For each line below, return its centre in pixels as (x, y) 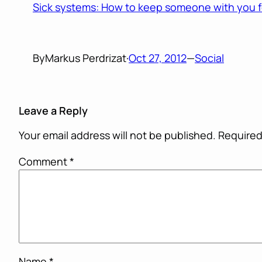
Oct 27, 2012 (158, 58)
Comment (44, 162)
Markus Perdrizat (86, 58)
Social (209, 58)
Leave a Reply (53, 111)
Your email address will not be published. (117, 135)
